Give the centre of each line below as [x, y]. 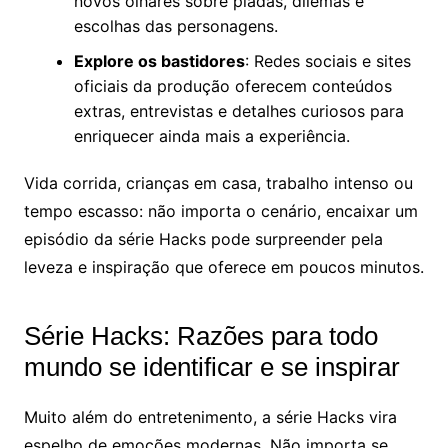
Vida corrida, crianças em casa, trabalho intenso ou [218, 182]
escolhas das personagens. [175, 25]
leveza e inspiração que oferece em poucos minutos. [223, 266]
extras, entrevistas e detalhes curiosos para [238, 110]
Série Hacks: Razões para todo [200, 335]
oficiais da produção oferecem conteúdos [232, 85]
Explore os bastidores [159, 60]
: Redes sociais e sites [327, 60]
